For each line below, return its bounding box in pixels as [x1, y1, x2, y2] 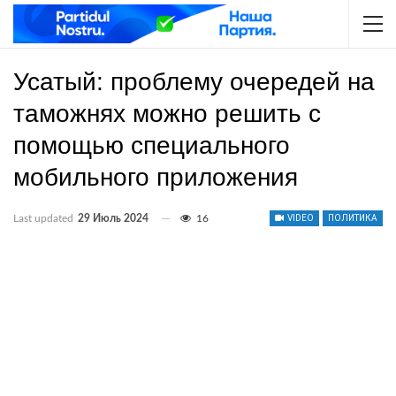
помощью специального [13, 132, 290, 159]
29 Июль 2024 [78, 213, 148, 224]
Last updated [13, 213, 76, 224]
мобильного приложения [13, 164, 305, 191]
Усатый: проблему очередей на [13, 68, 375, 95]
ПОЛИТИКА [328, 213, 377, 223]
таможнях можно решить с [13, 100, 321, 127]
